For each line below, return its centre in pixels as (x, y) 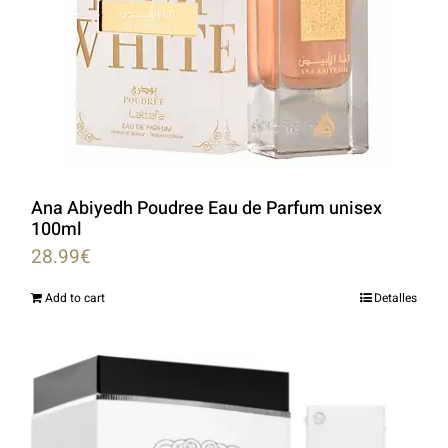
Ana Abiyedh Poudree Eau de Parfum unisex (206, 208)
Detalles (395, 297)
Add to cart (75, 297)
